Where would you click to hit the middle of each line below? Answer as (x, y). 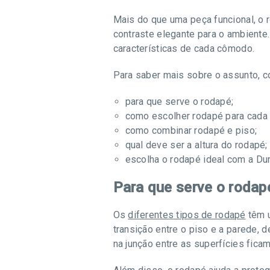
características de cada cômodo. (184, 49)
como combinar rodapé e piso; (191, 130)
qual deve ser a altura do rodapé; (196, 145)
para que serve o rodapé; (179, 102)
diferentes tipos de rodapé (187, 215)
